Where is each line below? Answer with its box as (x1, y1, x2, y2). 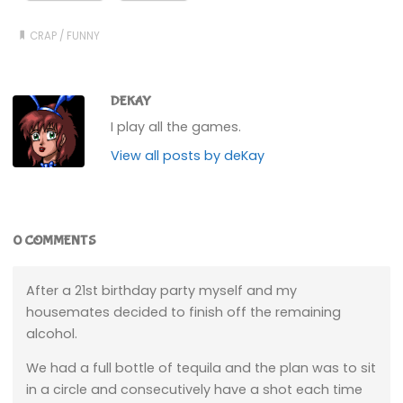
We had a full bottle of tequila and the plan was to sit (25, 359, 376, 378)
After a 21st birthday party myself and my (25, 281, 297, 300)
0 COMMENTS (13, 233, 97, 250)
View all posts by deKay (111, 146, 265, 165)
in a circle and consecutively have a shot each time (25, 381, 363, 399)
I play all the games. (111, 117, 242, 136)
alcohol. (25, 324, 77, 343)
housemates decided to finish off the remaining (25, 302, 341, 321)
